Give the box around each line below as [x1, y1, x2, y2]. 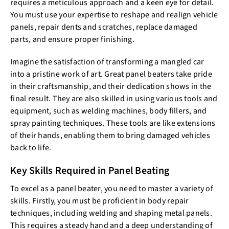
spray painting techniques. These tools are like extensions [10, 118, 216, 129]
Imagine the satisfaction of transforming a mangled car [10, 56, 204, 67]
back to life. [10, 142, 52, 153]
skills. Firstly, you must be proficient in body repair [10, 195, 189, 207]
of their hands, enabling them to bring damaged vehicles [10, 130, 210, 141]
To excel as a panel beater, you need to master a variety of [10, 183, 213, 194]
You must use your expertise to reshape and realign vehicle [10, 9, 218, 20]
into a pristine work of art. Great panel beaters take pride [10, 68, 212, 80]
